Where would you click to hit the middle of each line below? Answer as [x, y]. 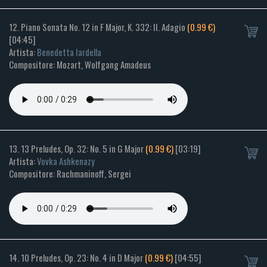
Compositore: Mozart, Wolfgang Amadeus [80, 65]
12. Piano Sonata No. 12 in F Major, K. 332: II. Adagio [98, 27]
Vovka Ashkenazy [66, 161]
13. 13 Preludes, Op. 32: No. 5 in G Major [77, 149]
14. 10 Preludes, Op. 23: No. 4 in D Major [77, 258]
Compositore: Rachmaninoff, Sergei [70, 174]
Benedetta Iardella [69, 52]
